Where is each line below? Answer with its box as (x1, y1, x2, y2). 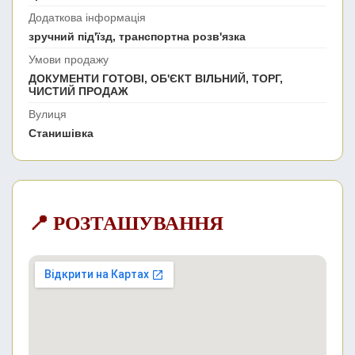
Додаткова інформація (29, 11, 146, 25)
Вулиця (29, 108, 67, 121)
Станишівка (29, 127, 94, 140)
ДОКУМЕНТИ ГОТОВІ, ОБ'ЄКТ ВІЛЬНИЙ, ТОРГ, (29, 72, 283, 86)
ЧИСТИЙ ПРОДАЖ (29, 85, 128, 98)
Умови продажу (29, 53, 109, 67)
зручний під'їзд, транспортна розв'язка (29, 30, 246, 44)
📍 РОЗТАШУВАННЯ (29, 212, 223, 235)
